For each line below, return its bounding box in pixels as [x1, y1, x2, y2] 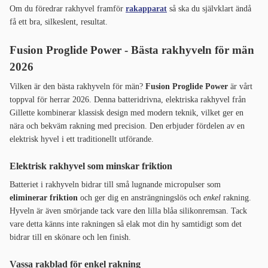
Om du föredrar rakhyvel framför [10, 4, 126, 14]
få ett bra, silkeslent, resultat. [10, 17, 110, 27]
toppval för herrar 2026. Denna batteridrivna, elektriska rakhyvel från [10, 95, 246, 105]
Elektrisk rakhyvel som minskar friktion [10, 161, 172, 172]
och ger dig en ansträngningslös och [78, 193, 201, 203]
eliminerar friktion [10, 193, 78, 203]
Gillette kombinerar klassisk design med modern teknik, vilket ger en [10, 108, 243, 118]
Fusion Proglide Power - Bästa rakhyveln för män [10, 44, 254, 57]
